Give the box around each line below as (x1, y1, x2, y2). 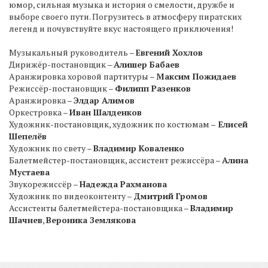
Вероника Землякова (46, 214, 136, 226)
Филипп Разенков (115, 83, 191, 95)
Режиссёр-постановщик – (9, 83, 115, 95)
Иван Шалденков (69, 106, 142, 118)
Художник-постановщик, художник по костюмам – (9, 118, 216, 130)
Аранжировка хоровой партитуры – (9, 71, 156, 83)
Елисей (216, 118, 248, 130)
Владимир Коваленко (93, 142, 184, 154)
